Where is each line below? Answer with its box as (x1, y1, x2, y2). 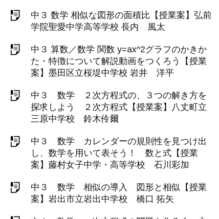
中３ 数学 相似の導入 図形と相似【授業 (31, 182, 207, 192)
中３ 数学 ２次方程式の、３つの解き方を (31, 90, 207, 100)
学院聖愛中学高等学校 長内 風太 (31, 22, 165, 32)
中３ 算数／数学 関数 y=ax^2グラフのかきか (31, 44, 207, 54)
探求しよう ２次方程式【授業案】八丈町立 (31, 102, 207, 112)
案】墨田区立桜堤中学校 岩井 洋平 (31, 68, 174, 78)
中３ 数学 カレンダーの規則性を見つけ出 (31, 136, 207, 146)
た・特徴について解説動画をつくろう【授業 (31, 56, 207, 66)
